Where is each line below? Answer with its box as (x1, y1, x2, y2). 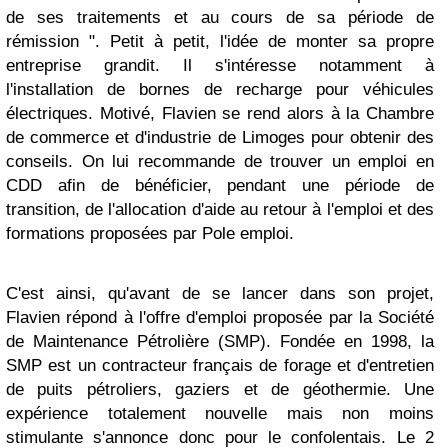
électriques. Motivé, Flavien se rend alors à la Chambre (6, 104, 434, 124)
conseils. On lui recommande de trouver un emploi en (6, 152, 434, 172)
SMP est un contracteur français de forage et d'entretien (6, 356, 434, 376)
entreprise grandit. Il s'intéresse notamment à (6, 56, 434, 76)
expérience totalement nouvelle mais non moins (6, 404, 434, 424)
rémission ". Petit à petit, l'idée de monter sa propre (6, 32, 434, 52)
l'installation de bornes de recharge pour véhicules (6, 80, 434, 100)
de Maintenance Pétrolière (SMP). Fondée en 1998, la (6, 332, 434, 352)
